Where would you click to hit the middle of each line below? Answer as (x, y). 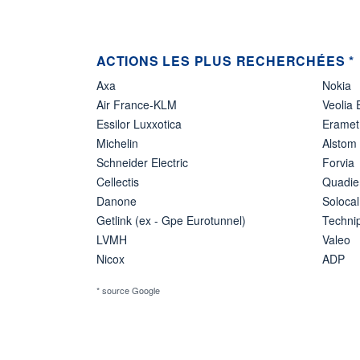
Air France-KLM (137, 104)
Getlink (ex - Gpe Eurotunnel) (171, 220)
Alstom (339, 143)
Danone (117, 200)
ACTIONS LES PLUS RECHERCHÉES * (225, 60)
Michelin (117, 143)
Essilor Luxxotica (139, 123)
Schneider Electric (142, 162)
